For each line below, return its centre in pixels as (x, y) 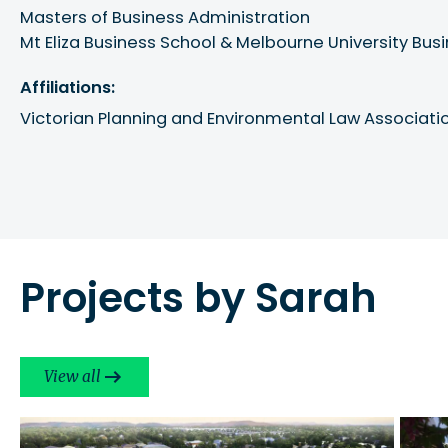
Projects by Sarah (199, 297)
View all (73, 377)
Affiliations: (68, 88)
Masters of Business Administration (165, 18)
